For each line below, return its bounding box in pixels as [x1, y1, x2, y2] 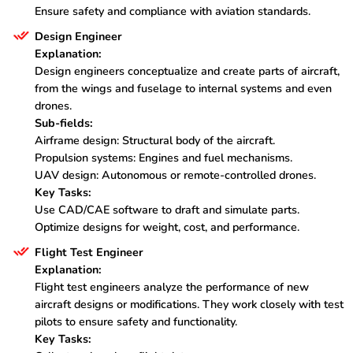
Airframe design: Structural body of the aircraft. [35, 132, 275, 149]
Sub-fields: [35, 115, 93, 132]
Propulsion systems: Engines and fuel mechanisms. [35, 150, 292, 166]
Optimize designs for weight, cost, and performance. [35, 219, 299, 236]
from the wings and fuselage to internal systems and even [35, 80, 332, 97]
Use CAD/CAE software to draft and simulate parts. [35, 202, 299, 218]
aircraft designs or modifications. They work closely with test [35, 296, 344, 313]
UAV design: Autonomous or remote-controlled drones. [35, 167, 316, 184]
